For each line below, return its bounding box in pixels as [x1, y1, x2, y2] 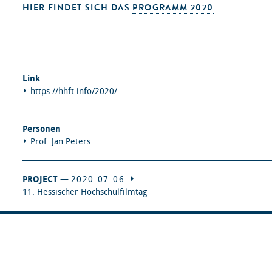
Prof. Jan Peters [30, 137, 90, 147]
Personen [22, 124, 61, 134]
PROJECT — [22, 174, 71, 185]
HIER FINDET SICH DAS [22, 2, 133, 13]
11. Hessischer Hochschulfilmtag [22, 187, 147, 197]
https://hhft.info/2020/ [30, 86, 117, 97]
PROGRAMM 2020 [132, 2, 214, 13]
